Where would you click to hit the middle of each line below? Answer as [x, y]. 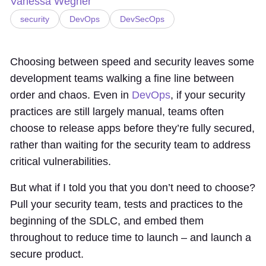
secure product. [47, 254]
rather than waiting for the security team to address [130, 145]
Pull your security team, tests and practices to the [126, 204]
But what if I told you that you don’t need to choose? [133, 188]
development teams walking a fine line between [122, 78]
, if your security [208, 95]
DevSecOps [142, 19]
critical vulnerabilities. [61, 161]
